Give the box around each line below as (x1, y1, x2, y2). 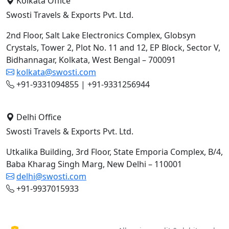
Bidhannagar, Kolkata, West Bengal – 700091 (6, 54, 176, 66)
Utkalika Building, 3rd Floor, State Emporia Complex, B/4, (6, 146, 223, 158)
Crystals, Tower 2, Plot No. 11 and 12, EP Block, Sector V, (6, 42, 220, 54)
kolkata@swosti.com (16, 66, 96, 78)
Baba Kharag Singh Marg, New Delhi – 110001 (6, 158, 182, 170)
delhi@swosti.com (16, 171, 86, 182)
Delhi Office (16, 111, 61, 123)
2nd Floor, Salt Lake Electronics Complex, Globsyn (6, 30, 196, 41)
